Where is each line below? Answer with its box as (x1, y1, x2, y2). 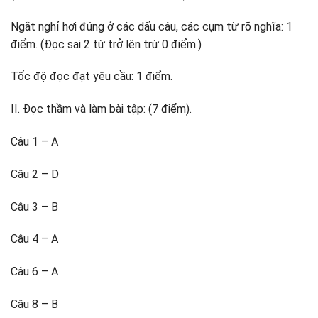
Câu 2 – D (11, 167, 59, 181)
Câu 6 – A (11, 265, 58, 279)
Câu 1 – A (11, 134, 58, 148)
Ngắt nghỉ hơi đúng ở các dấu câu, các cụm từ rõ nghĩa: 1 (11, 19, 292, 33)
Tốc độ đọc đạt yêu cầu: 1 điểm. (11, 70, 172, 84)
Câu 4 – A (11, 232, 58, 246)
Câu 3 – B (11, 199, 58, 214)
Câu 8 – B (11, 297, 58, 311)
